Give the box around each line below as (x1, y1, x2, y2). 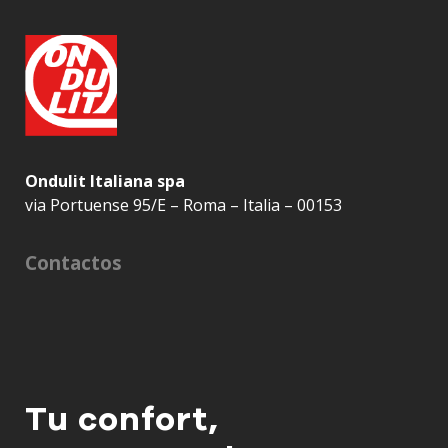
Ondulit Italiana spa (25, 169, 185, 192)
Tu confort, (25, 396, 219, 442)
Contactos (25, 249, 122, 276)
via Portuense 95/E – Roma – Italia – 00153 (25, 193, 342, 216)
